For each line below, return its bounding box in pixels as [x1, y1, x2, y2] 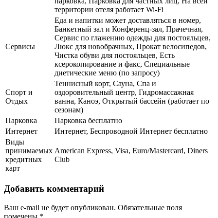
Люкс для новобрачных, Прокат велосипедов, [54, 42, 207, 51]
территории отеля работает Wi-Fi [54, 5, 163, 14]
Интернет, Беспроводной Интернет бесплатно [54, 127, 208, 136]
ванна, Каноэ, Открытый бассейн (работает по [54, 97, 209, 106]
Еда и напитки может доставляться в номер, [54, 16, 201, 25]
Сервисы [5, 42, 35, 51]
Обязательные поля [116, 203, 182, 212]
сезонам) [54, 106, 83, 114]
